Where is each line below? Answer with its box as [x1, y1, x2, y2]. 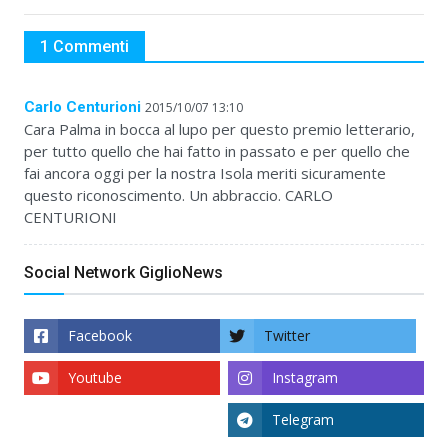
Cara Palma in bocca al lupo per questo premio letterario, [24, 119, 415, 140]
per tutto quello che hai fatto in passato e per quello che [24, 141, 410, 162]
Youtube [68, 368, 122, 388]
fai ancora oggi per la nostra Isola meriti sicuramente [24, 163, 386, 184]
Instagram [272, 368, 338, 388]
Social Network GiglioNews [24, 263, 223, 283]
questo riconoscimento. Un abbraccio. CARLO [24, 185, 333, 206]
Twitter [264, 326, 310, 346]
